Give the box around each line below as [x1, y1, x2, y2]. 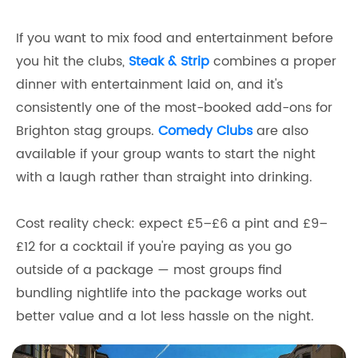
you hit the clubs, [16, 50, 129, 72]
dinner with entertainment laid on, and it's [16, 74, 283, 95]
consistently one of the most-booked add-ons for [16, 97, 332, 118]
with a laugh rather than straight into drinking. [16, 166, 312, 188]
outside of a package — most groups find [16, 259, 282, 280]
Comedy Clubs [158, 120, 253, 141]
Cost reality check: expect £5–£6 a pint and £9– [16, 213, 328, 234]
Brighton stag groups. [16, 120, 158, 141]
